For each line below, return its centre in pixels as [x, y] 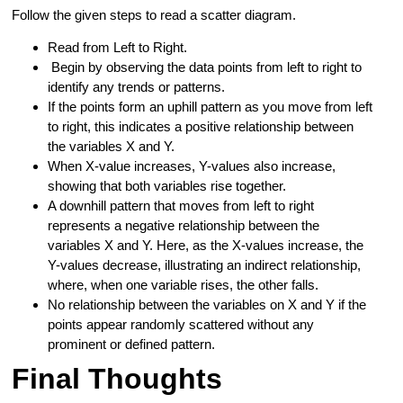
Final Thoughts [117, 379]
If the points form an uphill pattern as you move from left [210, 107]
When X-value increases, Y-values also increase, [192, 166]
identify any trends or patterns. [137, 87]
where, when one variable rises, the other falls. [185, 285]
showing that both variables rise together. [167, 186]
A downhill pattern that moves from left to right [181, 206]
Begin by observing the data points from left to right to [205, 67]
